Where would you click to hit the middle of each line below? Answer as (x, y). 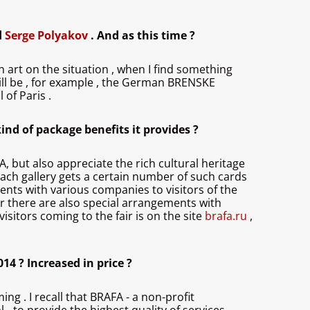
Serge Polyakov (48, 36)
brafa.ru (227, 216)
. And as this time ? (143, 36)
